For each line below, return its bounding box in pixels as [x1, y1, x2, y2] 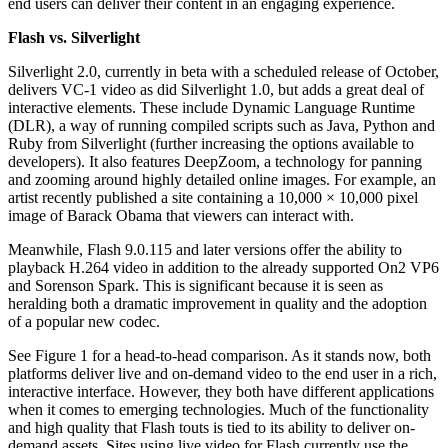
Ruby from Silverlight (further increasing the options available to [8, 134, 414, 152]
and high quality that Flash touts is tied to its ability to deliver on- [8, 418, 415, 436]
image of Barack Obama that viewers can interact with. [8, 206, 354, 224]
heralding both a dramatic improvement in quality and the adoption [8, 294, 427, 312]
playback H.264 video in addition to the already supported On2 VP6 [8, 258, 439, 276]
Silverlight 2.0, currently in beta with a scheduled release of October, [8, 62, 439, 80]
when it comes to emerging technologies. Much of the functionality [8, 400, 429, 418]
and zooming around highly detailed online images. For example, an [8, 170, 436, 188]
